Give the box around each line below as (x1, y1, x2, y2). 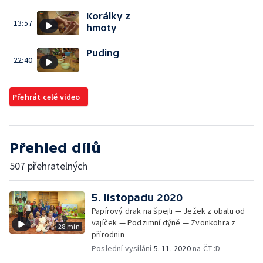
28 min (58, 222, 80, 231)
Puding (86, 47, 119, 58)
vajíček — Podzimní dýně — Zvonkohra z (92, 217, 236, 228)
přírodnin (92, 229, 124, 240)
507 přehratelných (9, 159, 87, 173)
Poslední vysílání (92, 243, 154, 254)
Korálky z (86, 11, 130, 21)
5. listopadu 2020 (92, 191, 183, 204)
